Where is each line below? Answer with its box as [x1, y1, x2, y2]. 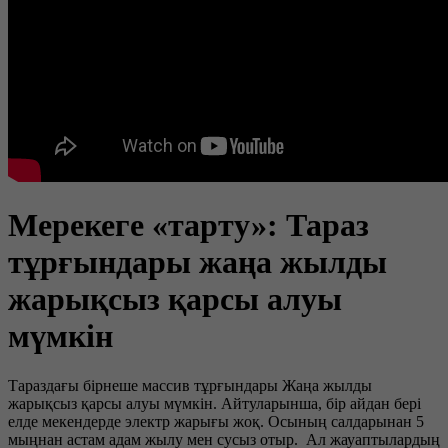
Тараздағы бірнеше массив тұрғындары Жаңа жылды [8, 376, 372, 394]
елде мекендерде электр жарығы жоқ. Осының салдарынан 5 [8, 412, 424, 430]
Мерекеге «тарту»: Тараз [8, 207, 369, 244]
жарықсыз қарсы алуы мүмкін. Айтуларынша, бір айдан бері [8, 394, 421, 412]
